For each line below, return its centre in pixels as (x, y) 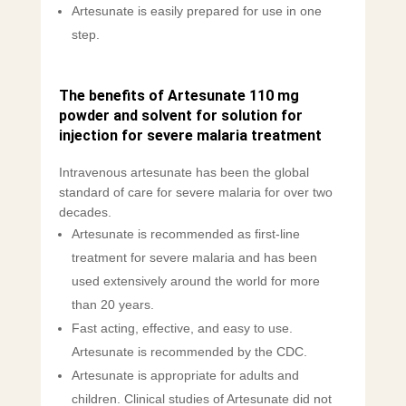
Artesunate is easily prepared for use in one (196, 11)
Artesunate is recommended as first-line (185, 234)
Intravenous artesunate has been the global (184, 173)
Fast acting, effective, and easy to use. (182, 329)
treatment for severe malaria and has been (194, 258)
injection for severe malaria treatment (190, 136)
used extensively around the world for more (195, 281)
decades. (85, 213)
